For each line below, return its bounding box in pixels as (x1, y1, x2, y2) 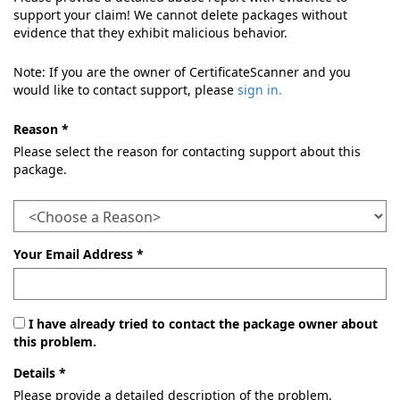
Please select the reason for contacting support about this (13, 143, 361, 160)
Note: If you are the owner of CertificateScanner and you (13, 63, 351, 80)
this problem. (13, 333, 96, 350)
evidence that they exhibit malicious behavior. (13, 24, 287, 41)
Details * (13, 364, 66, 381)
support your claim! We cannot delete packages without (13, 6, 347, 23)
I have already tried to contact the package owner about (29, 315, 378, 332)
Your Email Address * (13, 246, 144, 262)
